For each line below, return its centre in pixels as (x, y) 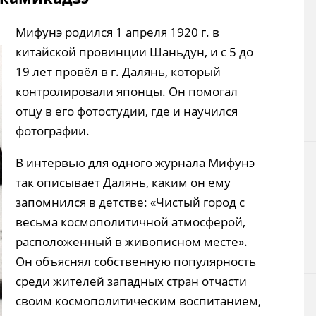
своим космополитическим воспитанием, (138, 301)
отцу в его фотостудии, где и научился (127, 111)
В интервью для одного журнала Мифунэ (135, 163)
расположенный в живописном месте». (132, 242)
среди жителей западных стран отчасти (131, 281)
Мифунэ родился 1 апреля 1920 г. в (117, 32)
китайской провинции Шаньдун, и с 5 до (134, 52)
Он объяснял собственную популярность (136, 262)
